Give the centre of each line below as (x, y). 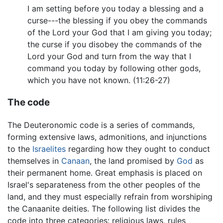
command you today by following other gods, (114, 68)
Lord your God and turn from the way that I (109, 56)
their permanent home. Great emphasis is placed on (105, 172)
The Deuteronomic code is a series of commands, (101, 125)
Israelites (49, 149)
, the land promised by (133, 161)
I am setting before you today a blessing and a (115, 9)
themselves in (34, 161)
